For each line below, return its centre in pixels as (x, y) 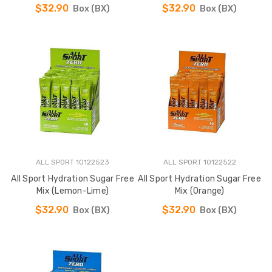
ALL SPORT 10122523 (73, 162)
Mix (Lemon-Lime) (73, 191)
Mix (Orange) (199, 191)
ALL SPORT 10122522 (199, 162)
